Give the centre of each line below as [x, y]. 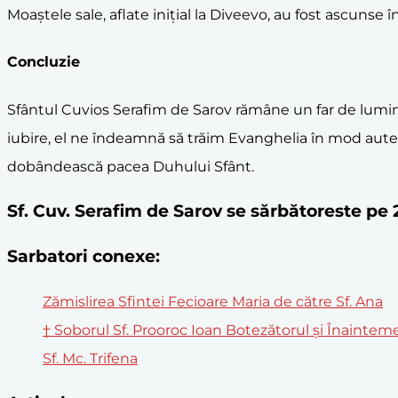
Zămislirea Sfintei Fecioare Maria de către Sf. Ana [213, 301]
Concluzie [44, 62]
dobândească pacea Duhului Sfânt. [131, 166]
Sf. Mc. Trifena [90, 358]
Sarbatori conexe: [84, 256]
